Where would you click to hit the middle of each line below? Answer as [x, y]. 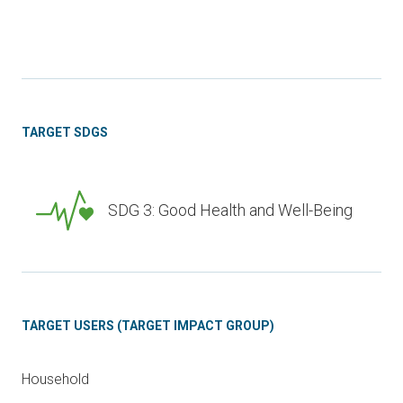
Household [55, 379]
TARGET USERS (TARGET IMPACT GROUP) [148, 326]
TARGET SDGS [65, 132]
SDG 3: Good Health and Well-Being [230, 210]
